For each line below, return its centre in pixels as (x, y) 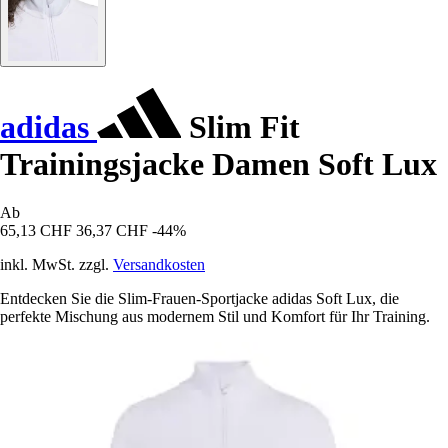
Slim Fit (240, 127)
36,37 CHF (112, 231)
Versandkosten (159, 265)
